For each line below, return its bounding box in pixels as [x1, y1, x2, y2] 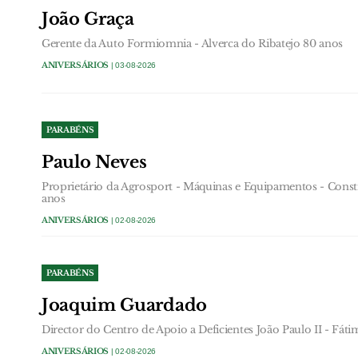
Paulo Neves [42, 151, 147, 173]
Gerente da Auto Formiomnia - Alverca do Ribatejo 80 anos [42, 36, 344, 50]
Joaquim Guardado [42, 295, 207, 316]
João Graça [42, 8, 134, 30]
